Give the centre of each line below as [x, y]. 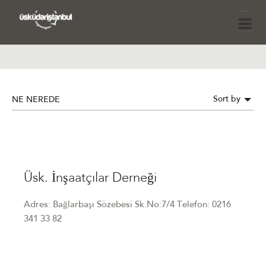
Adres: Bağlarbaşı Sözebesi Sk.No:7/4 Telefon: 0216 [127, 205]
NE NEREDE [36, 100]
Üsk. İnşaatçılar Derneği [90, 178]
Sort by [228, 100]
